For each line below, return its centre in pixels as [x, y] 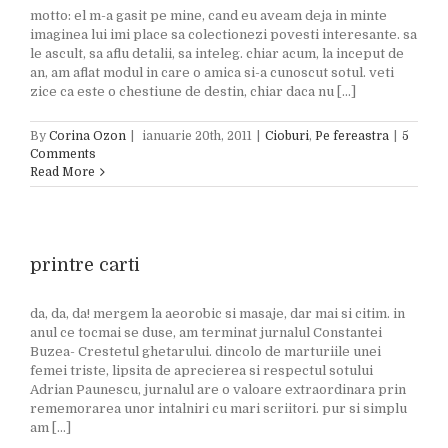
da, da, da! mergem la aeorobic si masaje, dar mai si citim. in [217, 313]
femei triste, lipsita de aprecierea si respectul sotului [201, 370]
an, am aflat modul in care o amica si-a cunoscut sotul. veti [212, 72]
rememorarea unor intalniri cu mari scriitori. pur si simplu [218, 408]
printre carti [85, 265]
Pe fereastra [352, 136]
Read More [62, 172]
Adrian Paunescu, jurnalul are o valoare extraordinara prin [218, 389]
